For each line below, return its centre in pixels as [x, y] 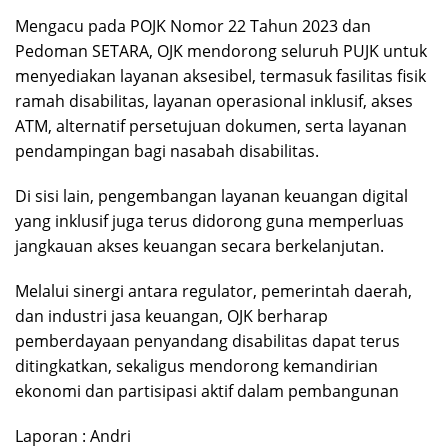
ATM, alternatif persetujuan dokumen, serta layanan [211, 125]
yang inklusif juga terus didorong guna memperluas [209, 220]
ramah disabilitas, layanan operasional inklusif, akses [214, 100]
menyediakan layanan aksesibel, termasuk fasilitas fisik [220, 75]
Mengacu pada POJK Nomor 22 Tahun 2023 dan [193, 25]
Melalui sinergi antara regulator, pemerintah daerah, [213, 290]
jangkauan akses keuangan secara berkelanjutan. [199, 245]
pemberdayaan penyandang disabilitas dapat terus [207, 340]
